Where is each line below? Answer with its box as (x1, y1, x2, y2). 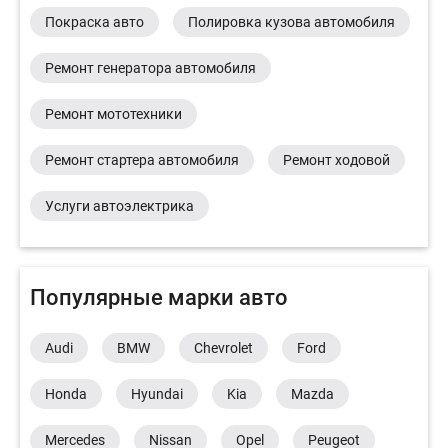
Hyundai (131, 385, 183, 402)
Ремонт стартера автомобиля (45, 151, 239, 168)
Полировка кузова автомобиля (188, 13, 395, 30)
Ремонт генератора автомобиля (45, 59, 256, 76)
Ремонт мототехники (45, 105, 182, 122)
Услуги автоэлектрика (45, 197, 194, 214)
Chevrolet (194, 339, 253, 356)
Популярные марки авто (30, 284, 288, 310)
